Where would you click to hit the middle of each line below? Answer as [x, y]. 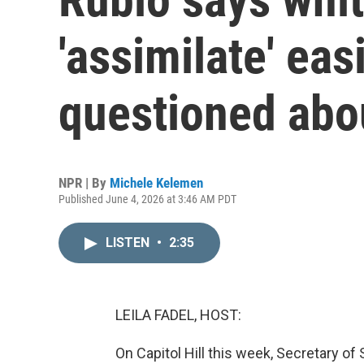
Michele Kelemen [156, 183]
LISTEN [129, 243]
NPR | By [84, 183]
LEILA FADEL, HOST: [178, 315]
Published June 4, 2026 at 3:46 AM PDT [147, 199]
